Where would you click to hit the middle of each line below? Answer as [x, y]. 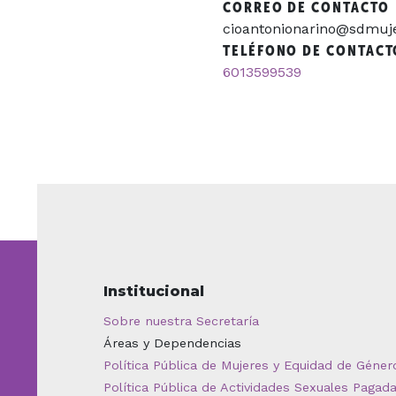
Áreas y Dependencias [172, 343]
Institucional [154, 291]
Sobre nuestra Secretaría [181, 320]
